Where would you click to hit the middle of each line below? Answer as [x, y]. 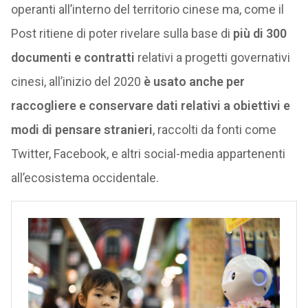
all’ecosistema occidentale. [85, 178]
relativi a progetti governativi [212, 57]
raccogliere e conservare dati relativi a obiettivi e [150, 106]
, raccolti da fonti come [214, 130]
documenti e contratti [73, 57]
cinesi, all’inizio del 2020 [77, 81]
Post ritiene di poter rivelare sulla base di [122, 33]
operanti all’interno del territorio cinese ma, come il [147, 9]
